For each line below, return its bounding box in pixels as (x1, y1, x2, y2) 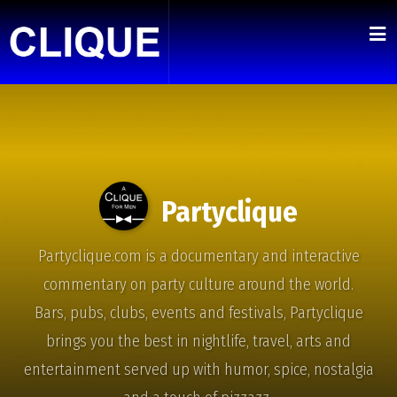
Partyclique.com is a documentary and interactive (37, 246, 360, 267)
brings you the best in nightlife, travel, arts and (46, 331, 351, 352)
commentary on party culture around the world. (43, 275, 354, 295)
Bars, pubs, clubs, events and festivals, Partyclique (34, 303, 363, 323)
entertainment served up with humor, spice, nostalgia (23, 360, 374, 380)
